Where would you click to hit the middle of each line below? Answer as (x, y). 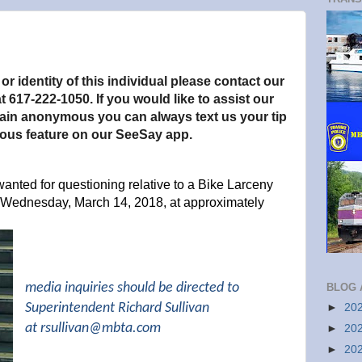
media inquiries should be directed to (132, 288)
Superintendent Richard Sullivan (117, 308)
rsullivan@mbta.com (100, 328)
